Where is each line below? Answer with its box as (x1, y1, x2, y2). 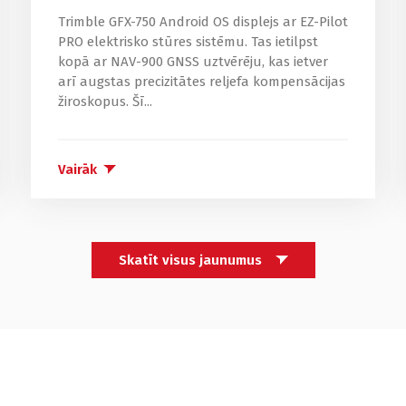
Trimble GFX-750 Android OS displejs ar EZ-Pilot (57, 14, 348, 31)
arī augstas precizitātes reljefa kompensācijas (57, 73, 345, 91)
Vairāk (57, 161, 97, 179)
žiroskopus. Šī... (57, 93, 152, 111)
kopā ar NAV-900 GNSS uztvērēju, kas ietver (57, 53, 328, 71)
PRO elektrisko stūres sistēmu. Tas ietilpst (57, 34, 318, 51)
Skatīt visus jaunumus (118, 251, 262, 268)
